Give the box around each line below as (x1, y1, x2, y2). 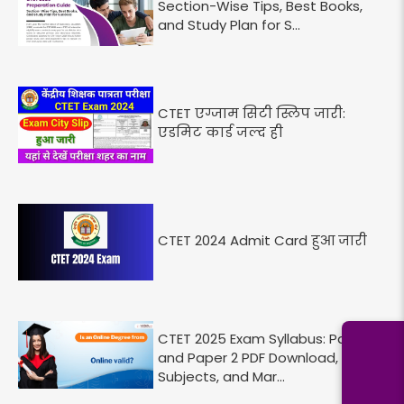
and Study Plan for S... (158, 14, 300, 34)
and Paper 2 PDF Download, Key (158, 347, 366, 367)
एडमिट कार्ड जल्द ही (158, 123, 283, 142)
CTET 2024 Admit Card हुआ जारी (158, 230, 367, 250)
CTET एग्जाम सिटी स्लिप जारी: (158, 104, 345, 124)
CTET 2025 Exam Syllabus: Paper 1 (158, 328, 377, 348)
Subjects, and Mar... (158, 366, 285, 386)
